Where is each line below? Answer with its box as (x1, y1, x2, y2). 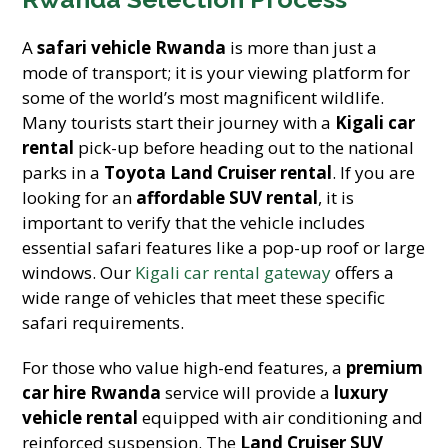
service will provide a (161, 381, 335, 404)
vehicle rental (22, 406, 139, 429)
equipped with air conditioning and (138, 406, 424, 429)
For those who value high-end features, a (22, 356, 347, 379)
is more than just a (226, 36, 378, 59)
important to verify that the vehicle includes (22, 211, 366, 234)
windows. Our (22, 261, 136, 284)
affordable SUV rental (136, 186, 319, 209)
